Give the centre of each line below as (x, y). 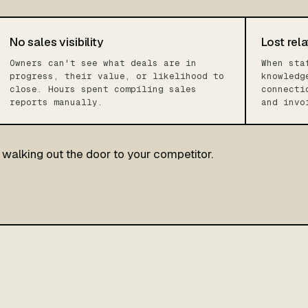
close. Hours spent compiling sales (103, 89)
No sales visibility (56, 42)
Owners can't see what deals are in (103, 63)
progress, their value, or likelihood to (117, 76)
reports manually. (56, 102)
